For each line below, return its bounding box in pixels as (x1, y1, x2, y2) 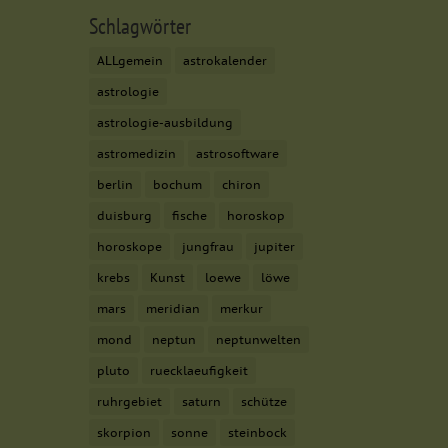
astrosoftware (196, 145, 280, 161)
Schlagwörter (89, 11, 192, 40)
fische (172, 207, 208, 223)
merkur (220, 300, 264, 316)
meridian (146, 300, 201, 316)
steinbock (228, 424, 288, 440)
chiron (222, 176, 262, 192)
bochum (153, 176, 203, 192)
